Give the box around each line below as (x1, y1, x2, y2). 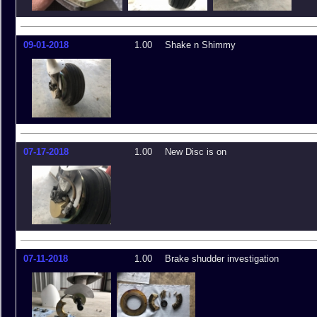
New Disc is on (165, 146, 226, 157)
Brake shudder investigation (165, 253, 279, 264)
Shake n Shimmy (165, 40, 236, 50)
